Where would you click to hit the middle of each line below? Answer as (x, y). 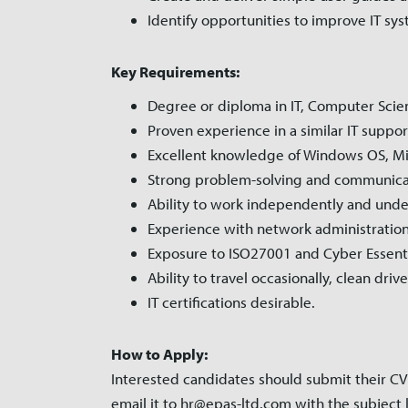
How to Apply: (159, 354)
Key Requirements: (175, 71)
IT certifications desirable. (231, 302)
